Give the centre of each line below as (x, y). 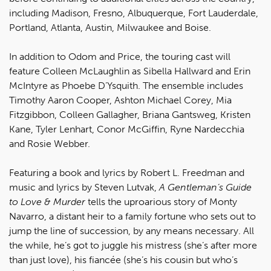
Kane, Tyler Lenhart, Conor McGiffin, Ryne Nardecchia (127, 129)
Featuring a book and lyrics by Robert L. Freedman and (127, 172)
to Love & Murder (47, 201)
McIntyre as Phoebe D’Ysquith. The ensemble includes (126, 85)
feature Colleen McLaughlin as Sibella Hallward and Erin (130, 71)
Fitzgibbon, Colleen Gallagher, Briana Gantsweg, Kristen (130, 114)
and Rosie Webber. (50, 143)
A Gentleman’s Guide (205, 187)
